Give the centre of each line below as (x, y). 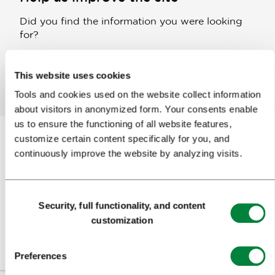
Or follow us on (137, 200)
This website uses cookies (72, 75)
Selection (23, 211)
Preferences (41, 256)
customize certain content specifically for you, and (122, 139)
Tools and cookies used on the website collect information (137, 95)
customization (122, 220)
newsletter (207, 168)
